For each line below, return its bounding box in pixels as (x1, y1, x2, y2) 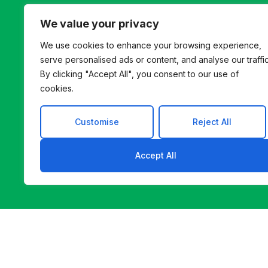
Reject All (193, 117, 232, 127)
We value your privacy (40, 17, 159, 30)
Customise (74, 117, 119, 127)
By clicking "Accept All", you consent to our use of (40, 69, 239, 79)
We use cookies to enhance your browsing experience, (40, 40, 261, 50)
